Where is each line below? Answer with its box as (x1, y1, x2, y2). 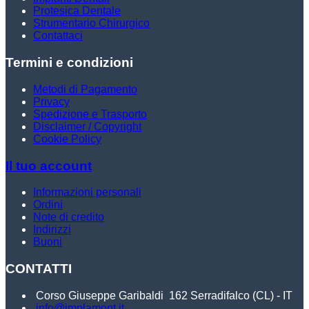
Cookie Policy (33, 132, 101, 145)
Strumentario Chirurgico (33, 17, 150, 30)
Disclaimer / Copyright (33, 120, 141, 132)
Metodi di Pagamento (33, 83, 137, 95)
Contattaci (33, 30, 83, 42)
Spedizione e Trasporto (33, 108, 147, 120)
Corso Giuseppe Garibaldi (33, 289, 166, 301)
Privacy (33, 95, 70, 108)
